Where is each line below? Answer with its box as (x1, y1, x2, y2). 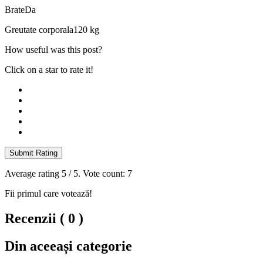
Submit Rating (9, 149, 58, 158)
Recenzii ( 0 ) (5, 211, 83, 227)
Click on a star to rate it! (5, 65, 93, 75)
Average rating (5, 168, 62, 179)
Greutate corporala (5, 25, 73, 35)
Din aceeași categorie (5, 238, 132, 254)
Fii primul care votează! (5, 188, 92, 199)
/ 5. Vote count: (66, 168, 127, 179)
